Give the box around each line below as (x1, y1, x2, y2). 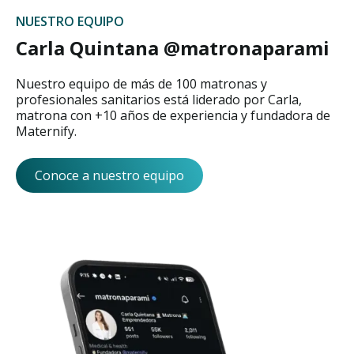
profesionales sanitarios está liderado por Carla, (16, 91, 302, 108)
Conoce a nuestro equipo (35, 167, 184, 184)
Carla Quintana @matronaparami (16, 35, 330, 61)
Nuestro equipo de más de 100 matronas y (16, 75, 267, 92)
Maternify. (16, 122, 77, 140)
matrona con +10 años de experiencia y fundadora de (16, 107, 330, 124)
